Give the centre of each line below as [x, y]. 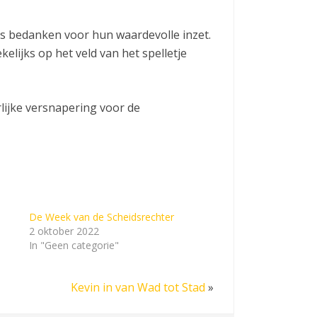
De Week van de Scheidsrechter [102, 217]
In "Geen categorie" [74, 245]
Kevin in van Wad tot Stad [138, 287]
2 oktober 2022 [64, 231]
